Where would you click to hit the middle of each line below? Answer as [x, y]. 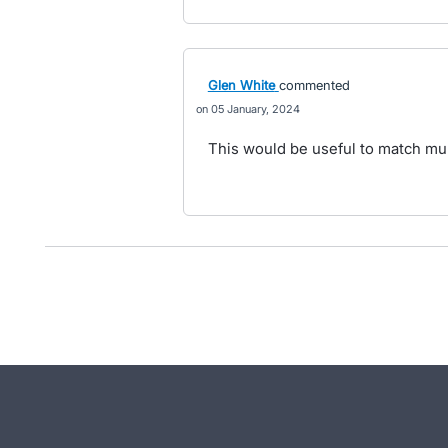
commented [314, 85]
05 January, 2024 [255, 109]
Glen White [241, 85]
